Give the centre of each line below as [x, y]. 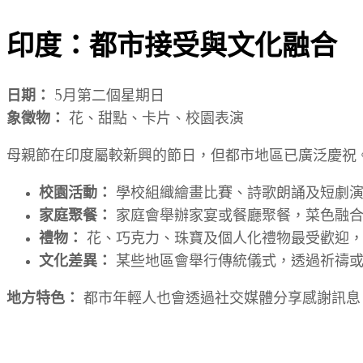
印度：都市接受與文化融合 [172, 46]
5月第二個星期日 [107, 97]
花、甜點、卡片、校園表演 [154, 120]
